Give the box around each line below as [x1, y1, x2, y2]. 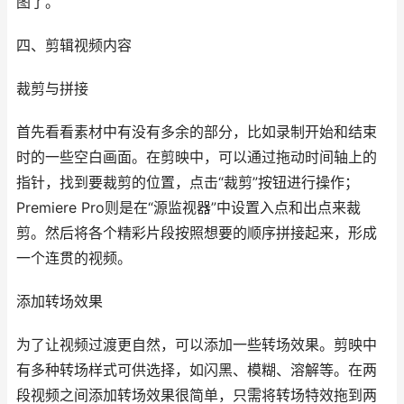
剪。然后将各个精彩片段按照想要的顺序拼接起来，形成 [16, 225, 377, 242]
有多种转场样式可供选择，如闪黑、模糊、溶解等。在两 [16, 362, 377, 379]
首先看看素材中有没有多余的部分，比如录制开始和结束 [16, 124, 377, 141]
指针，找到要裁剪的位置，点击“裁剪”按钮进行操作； [16, 174, 359, 191]
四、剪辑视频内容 [16, 37, 132, 54]
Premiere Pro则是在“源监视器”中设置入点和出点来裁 [16, 199, 361, 216]
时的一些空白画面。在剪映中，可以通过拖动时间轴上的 [16, 149, 377, 166]
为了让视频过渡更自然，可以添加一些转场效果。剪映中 [16, 336, 377, 353]
